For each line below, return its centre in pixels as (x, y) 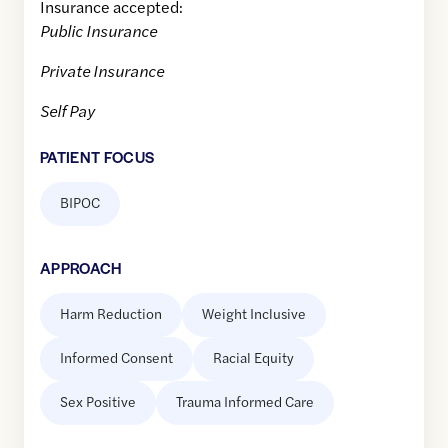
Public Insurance (98, 31)
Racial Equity (253, 357)
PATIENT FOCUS (97, 157)
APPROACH (81, 268)
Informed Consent (116, 357)
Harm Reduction (111, 313)
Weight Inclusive (254, 313)
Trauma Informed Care (245, 401)
